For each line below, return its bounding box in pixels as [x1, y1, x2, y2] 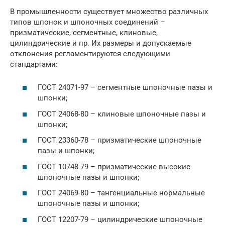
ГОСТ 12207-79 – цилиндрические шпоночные [38, 214, 202, 224]
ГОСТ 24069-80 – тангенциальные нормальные [38, 188, 205, 197]
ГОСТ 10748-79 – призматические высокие [38, 162, 190, 171]
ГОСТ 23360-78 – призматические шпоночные [38, 136, 201, 145]
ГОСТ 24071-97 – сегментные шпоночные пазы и [38, 83, 212, 92]
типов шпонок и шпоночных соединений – [10, 17, 165, 27]
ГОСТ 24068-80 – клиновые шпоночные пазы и [38, 109, 206, 119]
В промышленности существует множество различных [10, 7, 208, 16]
